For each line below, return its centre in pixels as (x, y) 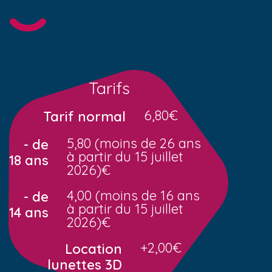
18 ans (29, 160)
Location (93, 249)
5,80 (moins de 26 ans (134, 143)
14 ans (29, 212)
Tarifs (109, 88)
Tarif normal (84, 116)
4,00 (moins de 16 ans (133, 195)
